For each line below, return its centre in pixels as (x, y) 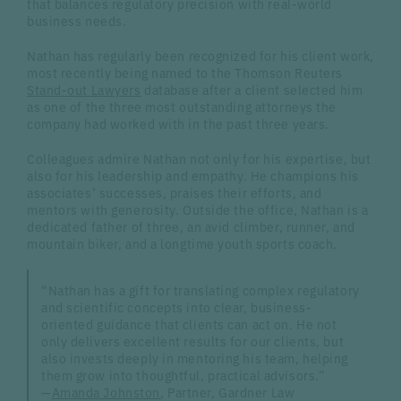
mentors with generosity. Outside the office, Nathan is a (198, 209)
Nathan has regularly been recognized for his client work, (200, 55)
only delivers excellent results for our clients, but (193, 341)
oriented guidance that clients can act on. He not (189, 324)
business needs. (77, 21)
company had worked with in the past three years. (178, 123)
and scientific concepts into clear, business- (177, 307)
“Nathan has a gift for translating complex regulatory (200, 290)
